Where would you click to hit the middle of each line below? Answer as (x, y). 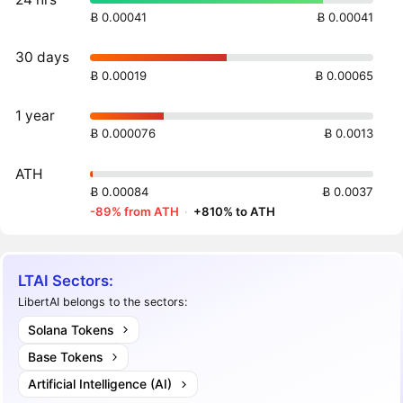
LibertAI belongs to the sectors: (103, 302)
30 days (43, 58)
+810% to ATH (235, 211)
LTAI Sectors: (66, 280)
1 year (36, 116)
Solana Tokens (70, 329)
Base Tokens (65, 356)
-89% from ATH (135, 211)
